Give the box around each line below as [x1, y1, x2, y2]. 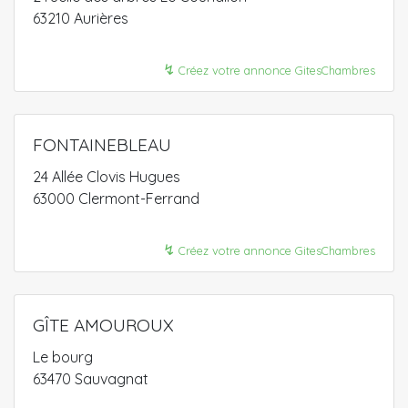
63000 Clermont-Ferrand [33, 189, 199, 208]
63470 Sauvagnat [33, 370, 148, 388]
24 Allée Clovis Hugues [33, 168, 180, 186]
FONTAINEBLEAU [33, 134, 171, 156]
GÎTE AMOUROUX [33, 314, 174, 336]
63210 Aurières [33, 9, 128, 27]
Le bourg [33, 348, 93, 366]
